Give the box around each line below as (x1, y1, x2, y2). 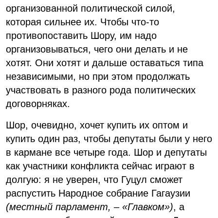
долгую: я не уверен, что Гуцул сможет (6, 174, 182, 185)
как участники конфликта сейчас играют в (6, 160, 195, 171)
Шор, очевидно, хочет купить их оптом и (6, 119, 188, 130)
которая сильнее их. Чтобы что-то (6, 16, 159, 27)
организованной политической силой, (6, 2, 175, 14)
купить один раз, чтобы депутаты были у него (6, 133, 212, 144)
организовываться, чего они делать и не (6, 43, 188, 54)
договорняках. (6, 98, 70, 109)
